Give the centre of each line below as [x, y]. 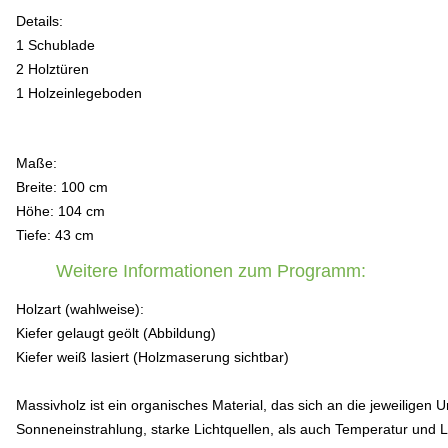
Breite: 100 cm [62, 187]
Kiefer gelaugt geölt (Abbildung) [116, 333]
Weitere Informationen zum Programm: [211, 271]
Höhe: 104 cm [60, 211]
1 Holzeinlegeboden [79, 93]
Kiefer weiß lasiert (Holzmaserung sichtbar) [152, 357]
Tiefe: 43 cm [55, 235]
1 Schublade [55, 45]
